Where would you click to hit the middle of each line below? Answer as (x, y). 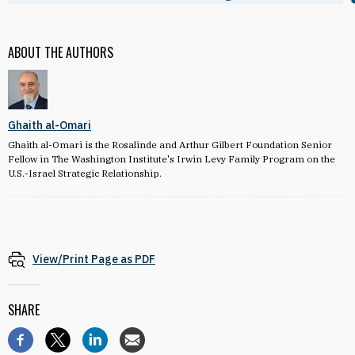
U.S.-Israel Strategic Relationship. (85, 173)
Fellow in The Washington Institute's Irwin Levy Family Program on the (172, 159)
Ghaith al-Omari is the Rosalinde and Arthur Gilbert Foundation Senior (170, 145)
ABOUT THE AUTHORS (61, 52)
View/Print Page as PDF (94, 259)
